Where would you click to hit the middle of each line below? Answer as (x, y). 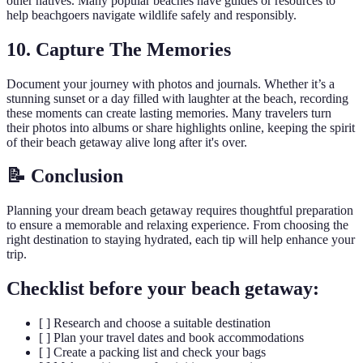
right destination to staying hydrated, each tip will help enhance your (181, 240)
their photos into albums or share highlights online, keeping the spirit (181, 127)
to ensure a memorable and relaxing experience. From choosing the (177, 225)
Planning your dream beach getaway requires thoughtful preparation (180, 211)
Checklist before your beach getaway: (163, 289)
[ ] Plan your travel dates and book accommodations (171, 338)
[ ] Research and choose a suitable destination (155, 323)
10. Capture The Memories (119, 49)
